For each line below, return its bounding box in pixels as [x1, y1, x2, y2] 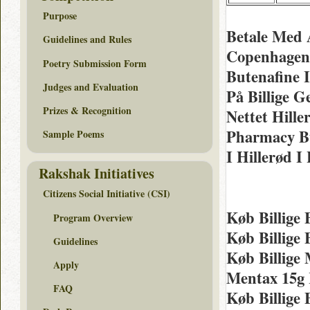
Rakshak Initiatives [39, 163, 154, 183]
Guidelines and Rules [43, 32, 131, 47]
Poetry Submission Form [43, 55, 147, 71]
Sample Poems [43, 127, 104, 142]
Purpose [43, 8, 77, 24]
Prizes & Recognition [43, 102, 131, 118]
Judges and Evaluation [43, 79, 138, 94]
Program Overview [53, 210, 133, 225]
